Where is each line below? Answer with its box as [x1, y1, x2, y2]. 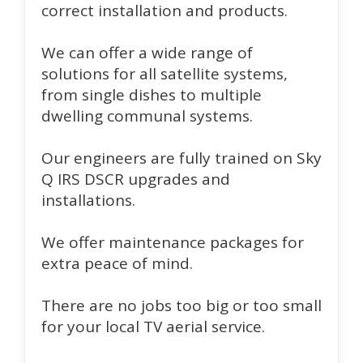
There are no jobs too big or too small [41, 294, 322, 316]
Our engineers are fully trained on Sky [41, 147, 322, 169]
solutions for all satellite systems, [41, 62, 288, 84]
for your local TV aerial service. [41, 315, 265, 337]
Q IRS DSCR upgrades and [41, 168, 230, 190]
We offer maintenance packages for [41, 231, 304, 253]
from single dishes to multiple [41, 83, 262, 105]
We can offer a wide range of [41, 41, 253, 63]
